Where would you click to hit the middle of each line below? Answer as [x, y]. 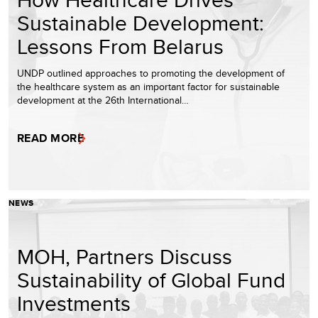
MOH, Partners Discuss [125, 256]
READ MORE [51, 138]
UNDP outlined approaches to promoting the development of [151, 73]
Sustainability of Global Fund [151, 279]
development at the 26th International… [103, 100]
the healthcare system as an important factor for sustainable [148, 86]
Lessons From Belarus [120, 46]
